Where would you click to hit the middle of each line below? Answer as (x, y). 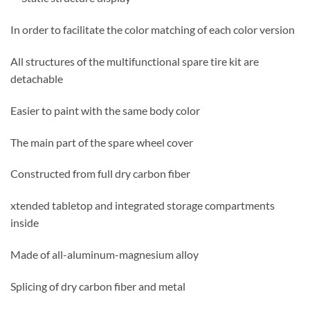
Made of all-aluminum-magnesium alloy (104, 255)
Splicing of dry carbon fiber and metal (98, 286)
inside (25, 223)
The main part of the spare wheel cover (102, 142)
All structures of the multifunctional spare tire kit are (135, 62)
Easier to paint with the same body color (105, 110)
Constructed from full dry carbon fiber (100, 174)
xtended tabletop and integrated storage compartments (143, 206)
